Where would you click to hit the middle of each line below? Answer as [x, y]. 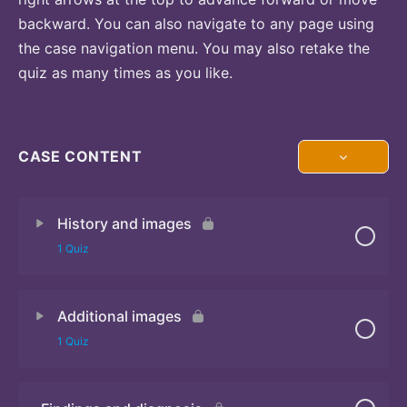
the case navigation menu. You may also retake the [194, 48]
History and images [124, 223]
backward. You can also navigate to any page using [196, 23]
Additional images [119, 316]
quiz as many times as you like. [125, 72]
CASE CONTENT [80, 156]
